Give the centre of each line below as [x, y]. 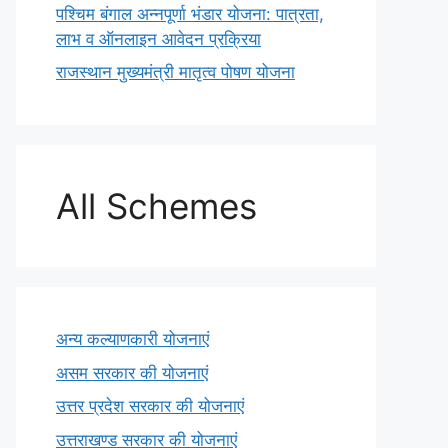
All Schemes [156, 206]
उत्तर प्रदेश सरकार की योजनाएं [150, 406]
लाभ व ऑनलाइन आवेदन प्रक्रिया [158, 38]
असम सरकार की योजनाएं [132, 372]
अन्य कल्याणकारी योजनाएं [132, 339]
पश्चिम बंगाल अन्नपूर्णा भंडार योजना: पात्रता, [190, 13]
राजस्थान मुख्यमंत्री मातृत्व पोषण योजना [175, 72]
